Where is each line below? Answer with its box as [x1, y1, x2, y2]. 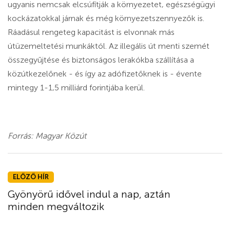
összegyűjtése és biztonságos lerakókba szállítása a [8, 54, 194, 65]
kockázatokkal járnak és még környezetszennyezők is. [8, 13, 204, 23]
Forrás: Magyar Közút [8, 130, 86, 141]
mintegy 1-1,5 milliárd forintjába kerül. [8, 82, 145, 92]
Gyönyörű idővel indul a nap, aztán [8, 187, 170, 200]
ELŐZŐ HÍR [13, 172, 49, 181]
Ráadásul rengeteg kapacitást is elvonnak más [8, 27, 175, 37]
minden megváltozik [8, 200, 104, 213]
